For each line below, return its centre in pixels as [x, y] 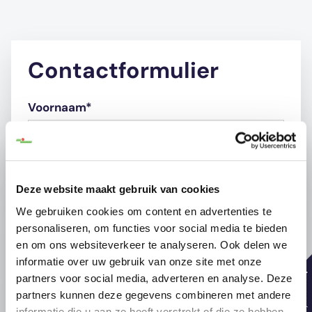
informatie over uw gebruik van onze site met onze [139, 261]
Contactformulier [123, 70]
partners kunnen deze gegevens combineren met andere [154, 295]
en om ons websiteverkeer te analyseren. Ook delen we [151, 244]
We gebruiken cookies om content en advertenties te [144, 211]
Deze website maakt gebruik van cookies [118, 189]
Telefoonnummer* [79, 252]
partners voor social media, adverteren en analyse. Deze [154, 278]
